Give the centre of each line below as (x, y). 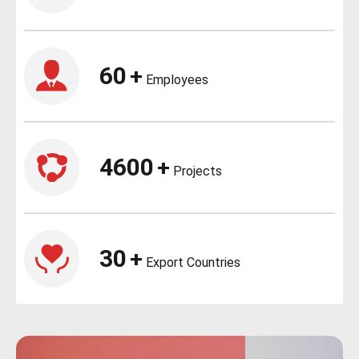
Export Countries (192, 263)
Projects (196, 171)
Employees (176, 80)
